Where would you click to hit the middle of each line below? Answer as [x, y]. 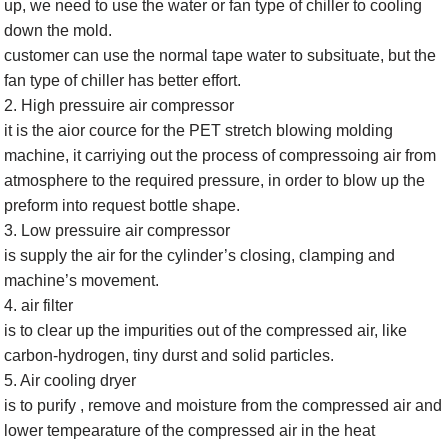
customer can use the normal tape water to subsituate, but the [220, 55]
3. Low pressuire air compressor [117, 230]
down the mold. [58, 30]
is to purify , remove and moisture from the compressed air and [223, 405]
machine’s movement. [82, 280]
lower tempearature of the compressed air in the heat [190, 430]
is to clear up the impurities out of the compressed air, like [206, 330]
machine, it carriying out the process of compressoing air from [220, 155]
